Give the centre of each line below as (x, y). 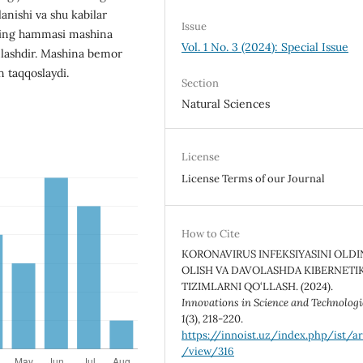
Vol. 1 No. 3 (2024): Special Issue (265, 47)
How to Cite (211, 234)
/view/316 (208, 352)
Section (201, 83)
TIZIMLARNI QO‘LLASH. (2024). (258, 287)
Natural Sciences (226, 103)
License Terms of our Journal (254, 178)
